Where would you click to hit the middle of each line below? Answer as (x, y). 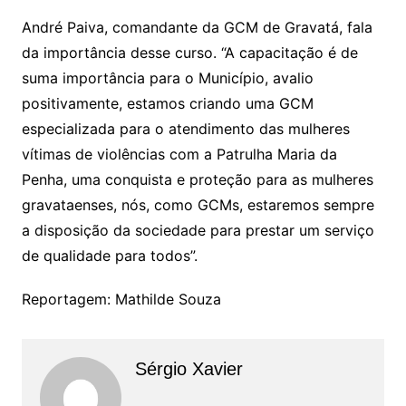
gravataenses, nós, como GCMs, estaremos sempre (198, 204)
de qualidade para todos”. (109, 255)
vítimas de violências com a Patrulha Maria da (179, 154)
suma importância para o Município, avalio (167, 77)
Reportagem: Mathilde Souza (121, 299)
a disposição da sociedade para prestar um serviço (198, 230)
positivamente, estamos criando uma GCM (167, 103)
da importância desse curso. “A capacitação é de (189, 52)
